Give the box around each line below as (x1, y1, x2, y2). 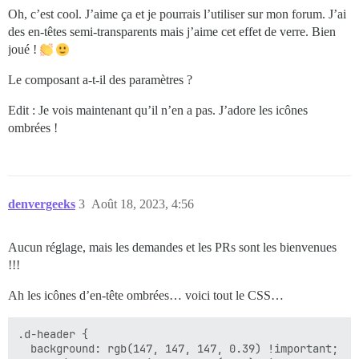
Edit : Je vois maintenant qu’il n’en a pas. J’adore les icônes (8, 103, 308, 117)
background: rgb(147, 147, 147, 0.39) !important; (18, 341, 338, 356)
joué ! (8, 42, 40, 56)
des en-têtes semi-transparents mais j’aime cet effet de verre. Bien (8, 24, 336, 38)
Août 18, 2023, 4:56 (91, 196, 194, 211)
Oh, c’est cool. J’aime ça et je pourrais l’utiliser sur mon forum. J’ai (8, 6, 346, 21)
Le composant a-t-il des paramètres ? (8, 72, 192, 87)
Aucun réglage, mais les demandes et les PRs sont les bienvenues (8, 240, 337, 254)
